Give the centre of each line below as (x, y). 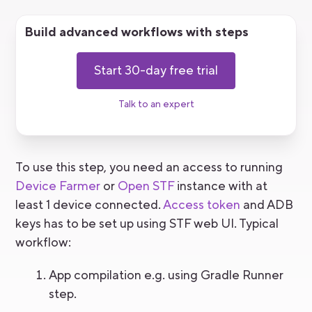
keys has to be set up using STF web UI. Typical (147, 224)
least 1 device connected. (89, 205)
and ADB (267, 205)
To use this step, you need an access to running (149, 167)
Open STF (146, 186)
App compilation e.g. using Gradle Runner (166, 275)
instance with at (221, 186)
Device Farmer (58, 186)
